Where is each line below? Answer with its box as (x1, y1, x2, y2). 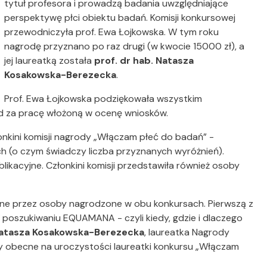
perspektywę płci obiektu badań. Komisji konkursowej (4, 11, 236, 24)
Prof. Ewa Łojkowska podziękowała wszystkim (4, 92, 203, 105)
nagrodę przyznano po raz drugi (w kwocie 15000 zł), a (4, 40, 245, 53)
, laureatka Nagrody (144, 226, 229, 239)
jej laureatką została (4, 54, 95, 67)
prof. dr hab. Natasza (94, 54, 194, 67)
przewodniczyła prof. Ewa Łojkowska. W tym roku (4, 26, 219, 39)
